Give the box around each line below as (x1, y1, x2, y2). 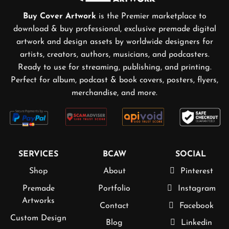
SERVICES (18, 150, 59, 159)
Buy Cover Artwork (22, 12, 99, 21)
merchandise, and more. (72, 89, 157, 98)
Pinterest (180, 167, 213, 176)
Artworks (22, 196, 55, 205)
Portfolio (98, 184, 131, 193)
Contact (100, 201, 129, 210)
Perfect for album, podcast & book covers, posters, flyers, (11, 76, 218, 85)
